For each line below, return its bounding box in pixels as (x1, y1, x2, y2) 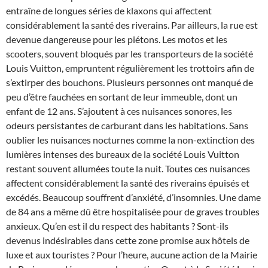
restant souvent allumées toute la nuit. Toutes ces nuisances (6, 163, 250, 175)
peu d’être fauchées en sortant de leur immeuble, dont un (6, 91, 237, 103)
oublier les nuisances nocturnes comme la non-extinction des (6, 134, 255, 146)
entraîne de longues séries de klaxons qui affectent (6, 5, 212, 17)
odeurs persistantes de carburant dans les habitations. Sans (6, 120, 248, 132)
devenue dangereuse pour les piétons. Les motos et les (6, 33, 227, 45)
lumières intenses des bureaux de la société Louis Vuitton (6, 148, 239, 160)
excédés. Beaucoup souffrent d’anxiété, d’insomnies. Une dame (6, 191, 261, 203)
